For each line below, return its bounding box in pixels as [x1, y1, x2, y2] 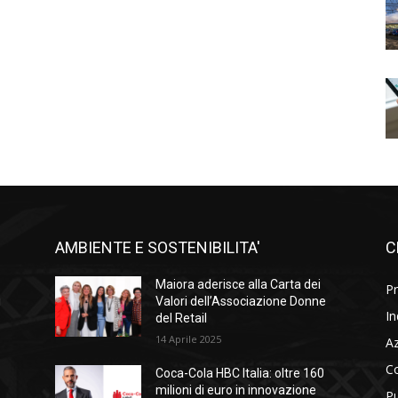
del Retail [155, 311, 208, 326]
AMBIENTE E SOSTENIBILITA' [55, 238, 260, 258]
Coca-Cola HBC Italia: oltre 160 [155, 366, 325, 381]
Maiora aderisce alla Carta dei [155, 277, 322, 292]
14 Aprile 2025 [155, 332, 222, 346]
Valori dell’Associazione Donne [155, 294, 327, 309]
